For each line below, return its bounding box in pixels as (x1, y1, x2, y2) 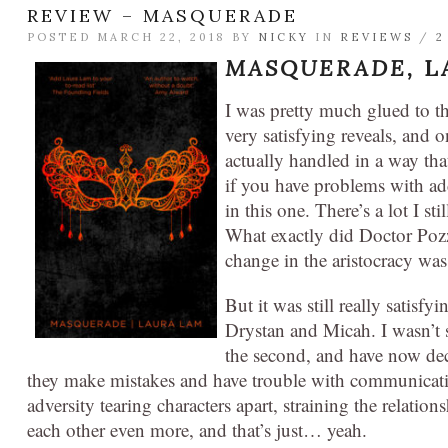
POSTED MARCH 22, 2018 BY (27, 30, 258, 45)
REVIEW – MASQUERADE (27, 4, 298, 28)
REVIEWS (340, 30, 413, 45)
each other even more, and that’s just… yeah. (27, 417, 367, 443)
